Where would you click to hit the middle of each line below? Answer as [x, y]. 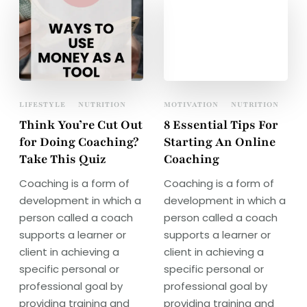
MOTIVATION [191, 105]
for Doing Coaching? [79, 142]
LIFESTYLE [43, 105]
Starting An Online [219, 142]
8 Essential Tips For [221, 125]
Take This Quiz [63, 159]
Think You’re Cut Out [81, 125]
